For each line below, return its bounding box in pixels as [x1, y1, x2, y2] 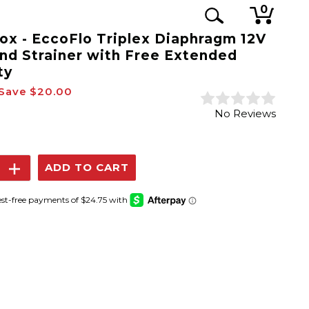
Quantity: [9, 179, 66, 195]
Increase [9, 162, 62, 178]
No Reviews [215, 106, 276, 120]
